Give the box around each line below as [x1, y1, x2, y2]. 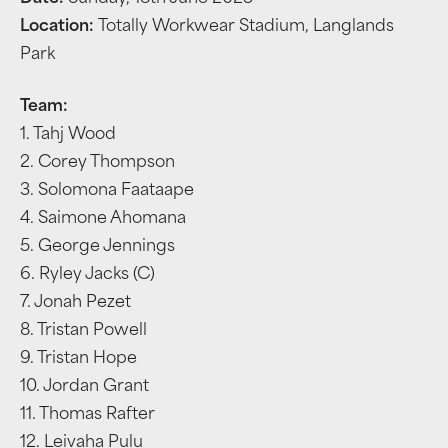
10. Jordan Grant [20, 379, 149, 395]
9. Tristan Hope [20, 351, 137, 367]
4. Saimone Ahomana [20, 211, 186, 227]
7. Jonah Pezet [20, 295, 131, 311]
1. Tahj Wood [20, 127, 116, 143]
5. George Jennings [20, 239, 175, 255]
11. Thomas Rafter [20, 407, 155, 423]
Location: [20, 19, 98, 35]
